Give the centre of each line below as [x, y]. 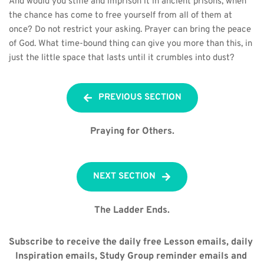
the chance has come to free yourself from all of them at [121, 15]
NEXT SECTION [124, 176]
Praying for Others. [132, 131]
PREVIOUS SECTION [140, 97]
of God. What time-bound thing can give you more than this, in [131, 44]
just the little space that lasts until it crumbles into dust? [122, 58]
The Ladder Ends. [132, 210]
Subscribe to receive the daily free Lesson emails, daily [131, 242]
